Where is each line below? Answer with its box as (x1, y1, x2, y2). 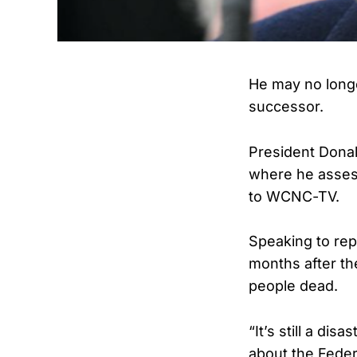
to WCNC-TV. (249, 187, 339, 205)
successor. (249, 97, 324, 115)
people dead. (249, 277, 338, 295)
